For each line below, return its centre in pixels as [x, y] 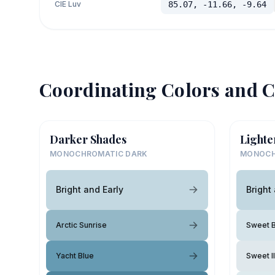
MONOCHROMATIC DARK [99, 153]
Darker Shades [88, 139]
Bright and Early [90, 189]
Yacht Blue [75, 255]
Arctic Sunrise [81, 225]
